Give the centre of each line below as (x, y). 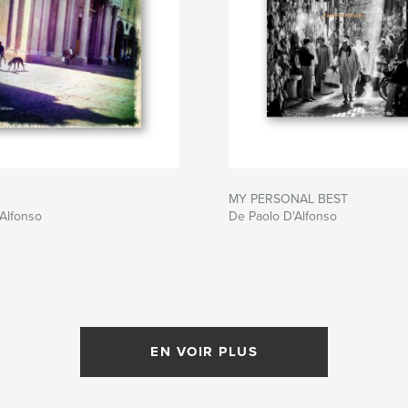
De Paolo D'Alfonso (283, 217)
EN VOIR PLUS (204, 352)
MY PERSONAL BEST (288, 199)
